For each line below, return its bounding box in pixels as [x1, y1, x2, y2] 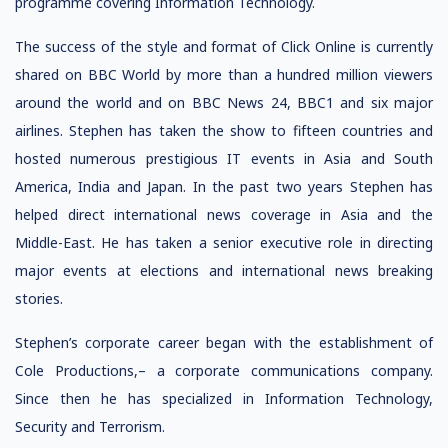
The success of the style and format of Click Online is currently [15, 37, 433, 56]
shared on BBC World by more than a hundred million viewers [15, 65, 433, 84]
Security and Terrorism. [15, 417, 165, 436]
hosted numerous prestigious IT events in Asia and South [15, 149, 433, 168]
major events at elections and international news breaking [15, 261, 433, 280]
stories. [15, 289, 63, 308]
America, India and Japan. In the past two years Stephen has [15, 177, 433, 196]
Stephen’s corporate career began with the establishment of [15, 333, 433, 352]
